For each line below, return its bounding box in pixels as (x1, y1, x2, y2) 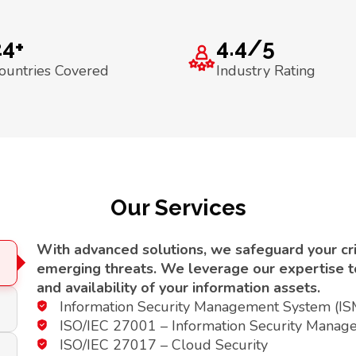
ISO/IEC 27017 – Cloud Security (60, 335, 268, 354)
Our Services (110, 194, 246, 221)
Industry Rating (216, 60, 315, 80)
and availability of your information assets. (37, 277, 320, 297)
